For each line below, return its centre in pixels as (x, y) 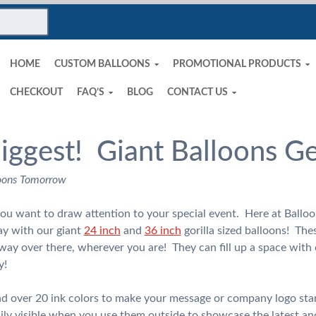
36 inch (163, 230)
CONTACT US (197, 92)
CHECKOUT (36, 92)
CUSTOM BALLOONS (102, 64)
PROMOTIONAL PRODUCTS (237, 64)
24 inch (102, 230)
